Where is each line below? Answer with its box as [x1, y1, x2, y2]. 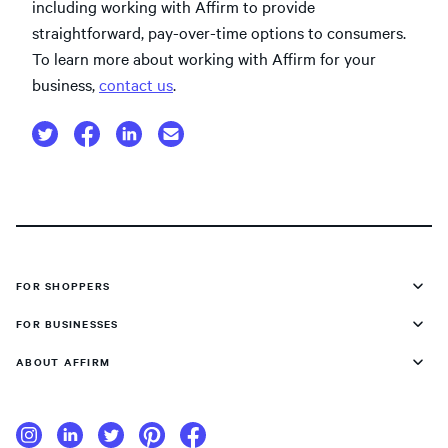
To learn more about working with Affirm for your [32, 46, 376, 69]
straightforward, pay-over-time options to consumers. [32, 20, 406, 43]
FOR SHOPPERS [16, 277, 110, 293]
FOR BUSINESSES [16, 315, 119, 331]
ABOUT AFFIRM [16, 353, 110, 369]
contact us [99, 72, 173, 95]
